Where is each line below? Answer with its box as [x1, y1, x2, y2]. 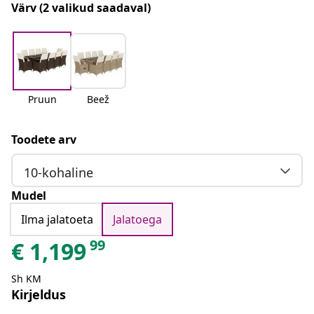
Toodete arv [11, 132, 76, 148]
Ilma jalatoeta [21, 212, 93, 228]
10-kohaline [24, 163, 93, 181]
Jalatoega [113, 212, 162, 228]
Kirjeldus [11, 286, 66, 303]
